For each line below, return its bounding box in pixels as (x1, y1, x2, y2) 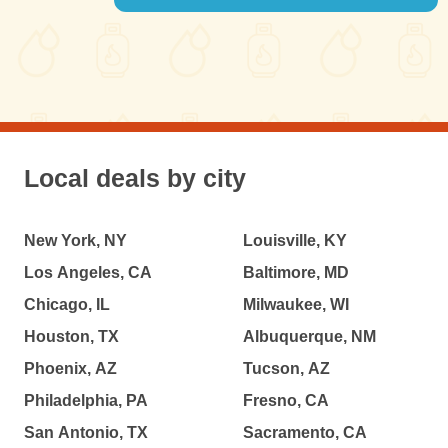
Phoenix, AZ (24, 360, 117, 377)
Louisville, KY (242, 232, 347, 249)
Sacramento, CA (242, 424, 367, 441)
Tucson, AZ (242, 360, 330, 377)
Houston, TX (24, 328, 119, 345)
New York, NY (24, 232, 127, 249)
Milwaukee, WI (242, 296, 349, 313)
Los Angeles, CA (24, 264, 152, 281)
